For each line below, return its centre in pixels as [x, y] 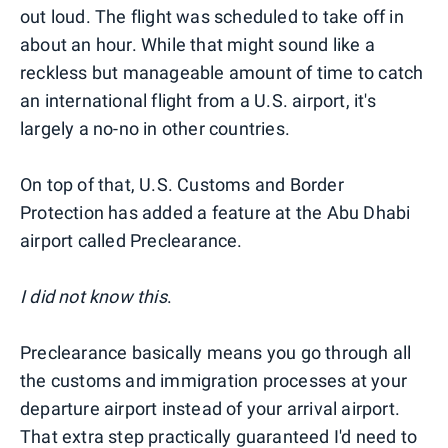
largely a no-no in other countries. [155, 128]
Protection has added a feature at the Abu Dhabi [215, 212]
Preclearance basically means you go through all [216, 352]
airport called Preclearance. [131, 240]
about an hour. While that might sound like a [197, 44]
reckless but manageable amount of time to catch [222, 72]
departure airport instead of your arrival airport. [210, 408]
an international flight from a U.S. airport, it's [198, 100]
